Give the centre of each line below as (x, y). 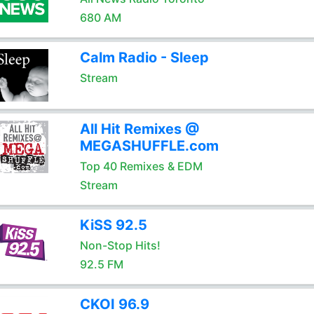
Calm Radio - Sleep (144, 57)
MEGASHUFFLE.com (149, 146)
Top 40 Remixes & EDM (141, 166)
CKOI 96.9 (114, 304)
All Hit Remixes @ (139, 129)
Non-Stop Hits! (120, 245)
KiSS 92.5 (113, 225)
